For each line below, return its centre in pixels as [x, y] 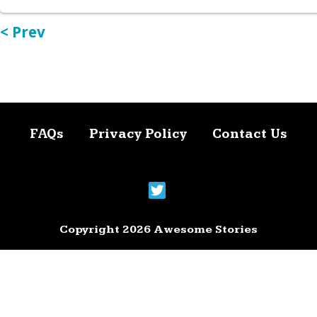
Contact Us [250, 134]
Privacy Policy [138, 134]
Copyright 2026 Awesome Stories [158, 229]
